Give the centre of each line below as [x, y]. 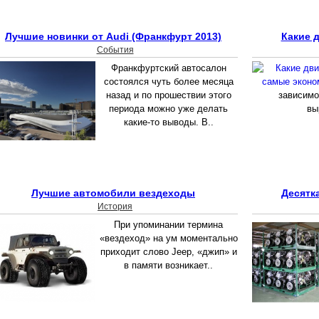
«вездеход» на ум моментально [168, 239]
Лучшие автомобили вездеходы [113, 193]
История [115, 207]
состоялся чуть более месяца [168, 82]
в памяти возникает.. [168, 266]
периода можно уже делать [168, 109]
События [115, 50]
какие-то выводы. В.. [168, 122]
